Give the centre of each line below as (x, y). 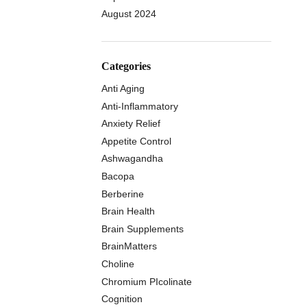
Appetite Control (136, 141)
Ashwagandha (132, 159)
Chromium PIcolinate (147, 281)
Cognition (122, 299)
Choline (118, 264)
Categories (126, 66)
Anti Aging (123, 89)
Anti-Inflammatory (140, 106)
